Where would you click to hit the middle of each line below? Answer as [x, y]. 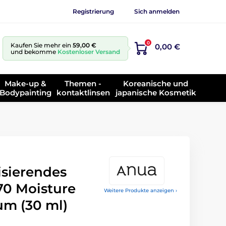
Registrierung [93, 11]
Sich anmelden [157, 11]
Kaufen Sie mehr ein [42, 45]
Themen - [83, 83]
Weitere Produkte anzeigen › [140, 190]
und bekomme [34, 52]
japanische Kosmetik [156, 92]
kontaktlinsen [83, 92]
